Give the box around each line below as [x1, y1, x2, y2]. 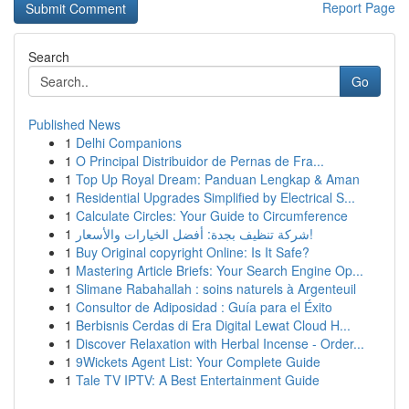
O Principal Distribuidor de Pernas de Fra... [76, 152, 324, 170]
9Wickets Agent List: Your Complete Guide [76, 352, 320, 371]
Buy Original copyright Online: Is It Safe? [76, 243, 309, 261]
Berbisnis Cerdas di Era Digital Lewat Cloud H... [76, 316, 351, 334]
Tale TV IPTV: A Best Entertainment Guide [76, 371, 320, 389]
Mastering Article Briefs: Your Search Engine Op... [76, 261, 363, 279]
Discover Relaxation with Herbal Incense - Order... [76, 334, 364, 352]
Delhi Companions [76, 133, 182, 152]
